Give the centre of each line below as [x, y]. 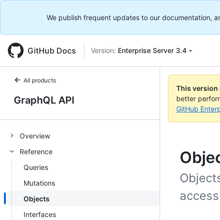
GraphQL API [44, 100]
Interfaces [40, 214]
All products [40, 80]
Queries [36, 167]
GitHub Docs [52, 51]
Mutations [39, 183]
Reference [36, 151]
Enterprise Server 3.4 [152, 50]
